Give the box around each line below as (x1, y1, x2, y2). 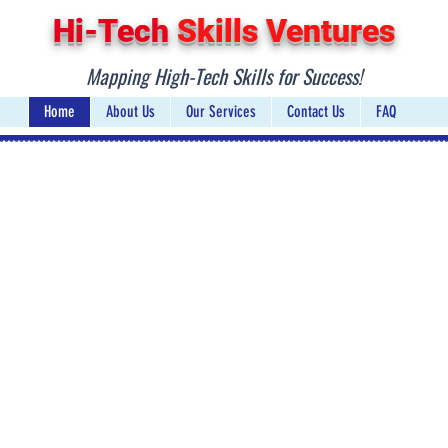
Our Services (185, 102, 256, 122)
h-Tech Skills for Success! (178, 61, 362, 91)
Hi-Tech (52, 12, 169, 50)
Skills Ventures (168, 12, 395, 50)
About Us (105, 102, 155, 122)
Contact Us (286, 102, 345, 122)
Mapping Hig (85, 61, 179, 91)
